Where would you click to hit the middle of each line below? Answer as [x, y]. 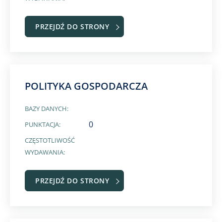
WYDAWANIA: [45, 152]
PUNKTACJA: [43, 124]
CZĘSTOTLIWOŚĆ [50, 140]
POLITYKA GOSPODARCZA [86, 86]
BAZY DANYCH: [47, 109]
